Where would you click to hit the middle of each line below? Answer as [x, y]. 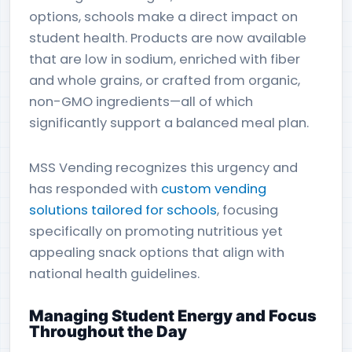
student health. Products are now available [168, 38]
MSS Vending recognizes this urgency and [163, 168]
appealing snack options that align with [157, 253]
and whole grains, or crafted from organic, [165, 81]
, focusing [247, 210]
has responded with [95, 189]
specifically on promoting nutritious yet [156, 231]
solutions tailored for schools [123, 210]
